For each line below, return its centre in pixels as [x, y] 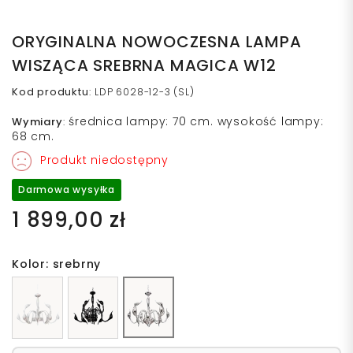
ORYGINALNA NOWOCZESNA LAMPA [157, 41]
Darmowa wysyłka [67, 189]
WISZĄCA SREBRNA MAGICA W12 [144, 65]
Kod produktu [50, 91]
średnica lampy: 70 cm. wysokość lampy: [196, 121]
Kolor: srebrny [57, 264]
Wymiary [37, 121]
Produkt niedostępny [102, 160]
